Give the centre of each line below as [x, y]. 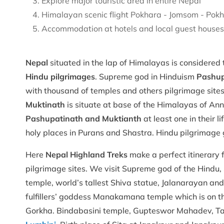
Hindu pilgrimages [60, 77]
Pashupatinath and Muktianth [83, 119]
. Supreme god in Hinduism [146, 77]
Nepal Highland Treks [86, 155]
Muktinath [45, 105]
